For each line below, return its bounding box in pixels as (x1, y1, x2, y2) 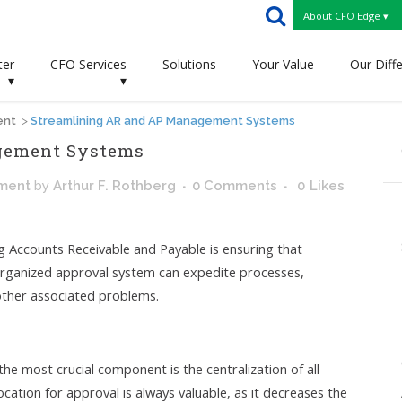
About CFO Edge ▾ (303, 9, 389, 23)
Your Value (252, 56, 314, 73)
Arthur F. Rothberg (53, 178, 176, 194)
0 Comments (192, 178, 277, 194)
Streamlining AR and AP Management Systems (31, 114, 295, 127)
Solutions (162, 56, 216, 73)
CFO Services (50, 56, 127, 73)
